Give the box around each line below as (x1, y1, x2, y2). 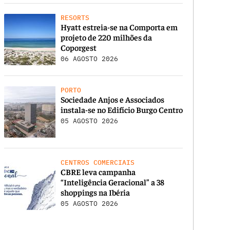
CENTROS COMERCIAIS (61, 158, 135, 167)
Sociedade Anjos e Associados (61, 93, 165, 104)
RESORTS (61, 13, 90, 22)
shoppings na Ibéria (61, 186, 130, 197)
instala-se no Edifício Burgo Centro (61, 104, 183, 114)
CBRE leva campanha (61, 166, 136, 177)
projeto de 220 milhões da (61, 31, 152, 42)
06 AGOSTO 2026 (61, 54, 119, 63)
